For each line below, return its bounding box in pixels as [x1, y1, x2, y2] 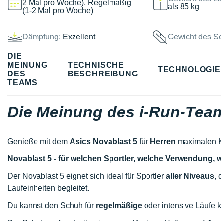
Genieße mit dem [7, 137, 70, 146]
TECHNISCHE [67, 60, 125, 69]
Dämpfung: [22, 32, 61, 41]
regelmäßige [96, 201, 142, 210]
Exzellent [63, 32, 95, 41]
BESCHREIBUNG [67, 69, 138, 78]
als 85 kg [168, 2, 200, 11]
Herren [150, 137, 176, 146]
